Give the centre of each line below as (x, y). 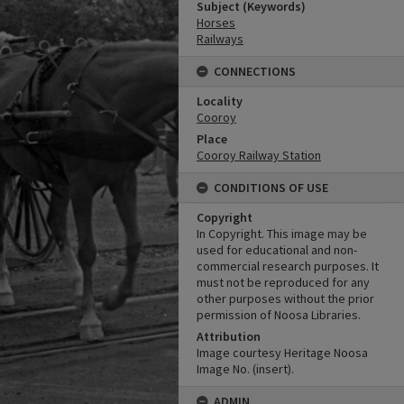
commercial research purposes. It (288, 266)
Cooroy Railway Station (259, 155)
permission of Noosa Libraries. (279, 315)
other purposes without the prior (285, 298)
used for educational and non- (277, 250)
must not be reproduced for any (283, 282)
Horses (216, 23)
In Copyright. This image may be (282, 234)
